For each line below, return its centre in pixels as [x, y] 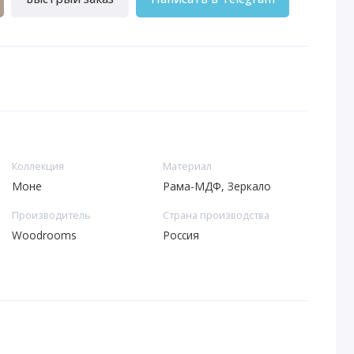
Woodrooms [44, 235]
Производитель [51, 215]
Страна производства [216, 215]
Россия [181, 235]
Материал [187, 166]
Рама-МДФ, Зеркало [217, 186]
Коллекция [38, 166]
